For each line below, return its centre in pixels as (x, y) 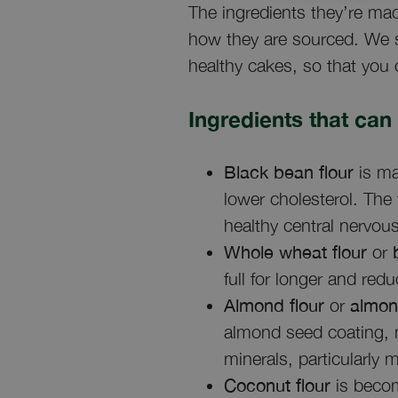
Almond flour (277, 306)
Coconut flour (277, 386)
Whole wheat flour (298, 252)
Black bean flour (289, 172)
